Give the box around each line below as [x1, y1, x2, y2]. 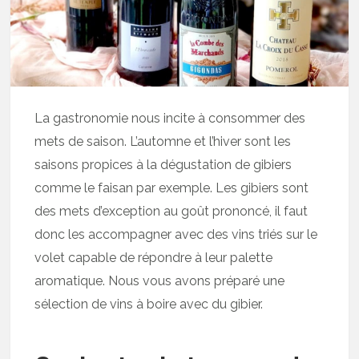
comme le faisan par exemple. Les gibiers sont [34, 180, 309, 196]
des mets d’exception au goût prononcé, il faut [34, 204, 309, 220]
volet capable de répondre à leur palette [34, 250, 273, 266]
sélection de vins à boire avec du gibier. [34, 296, 264, 313]
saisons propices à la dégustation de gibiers [34, 157, 292, 173]
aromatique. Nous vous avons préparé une [34, 273, 285, 289]
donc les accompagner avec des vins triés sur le [34, 227, 318, 243]
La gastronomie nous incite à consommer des [34, 111, 306, 127]
